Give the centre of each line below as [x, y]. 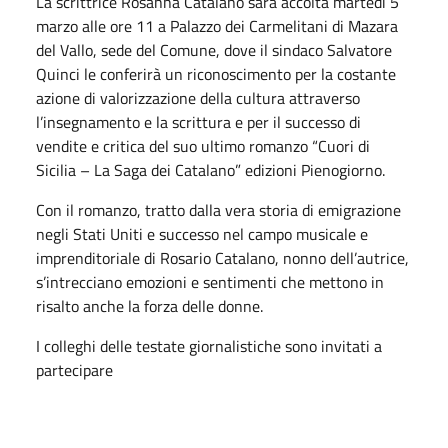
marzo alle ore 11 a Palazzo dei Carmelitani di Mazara [217, 25]
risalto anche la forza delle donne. [149, 305]
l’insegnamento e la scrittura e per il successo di [198, 121]
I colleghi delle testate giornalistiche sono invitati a [209, 345]
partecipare [74, 369]
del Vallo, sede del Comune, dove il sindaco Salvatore [214, 49]
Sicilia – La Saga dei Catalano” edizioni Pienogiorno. [210, 169]
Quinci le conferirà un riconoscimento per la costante [216, 73]
